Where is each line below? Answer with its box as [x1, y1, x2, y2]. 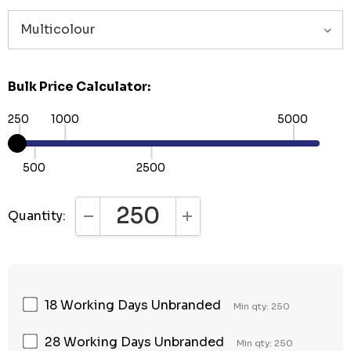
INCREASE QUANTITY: [183, 214, 326, 231]
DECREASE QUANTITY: [82, 214, 227, 231]
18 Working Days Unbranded [45, 296, 221, 313]
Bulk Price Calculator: [8, 78, 150, 96]
